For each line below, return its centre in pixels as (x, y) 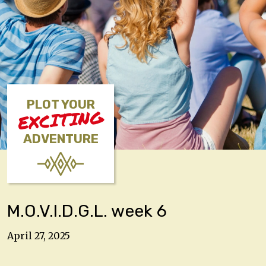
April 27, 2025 (39, 235)
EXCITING (61, 120)
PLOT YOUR (61, 104)
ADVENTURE (61, 139)
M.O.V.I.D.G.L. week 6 (87, 211)
